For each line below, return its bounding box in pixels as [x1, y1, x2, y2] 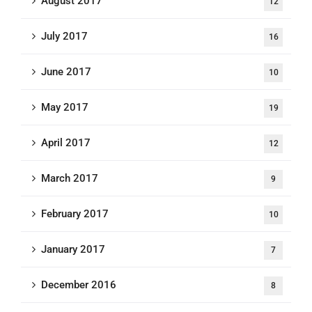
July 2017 [41, 29, 88, 42]
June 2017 [41, 65, 91, 78]
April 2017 [41, 136, 91, 149]
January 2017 [41, 242, 105, 256]
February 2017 [41, 207, 109, 220]
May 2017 [41, 100, 88, 114]
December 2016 [41, 278, 116, 291]
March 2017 [41, 171, 98, 185]
